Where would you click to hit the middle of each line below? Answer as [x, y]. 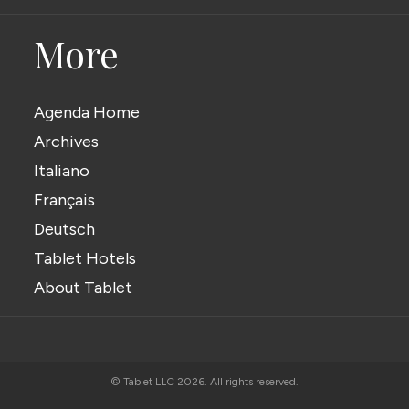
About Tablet [84, 288]
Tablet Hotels [85, 259]
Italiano [62, 171]
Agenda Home [87, 113]
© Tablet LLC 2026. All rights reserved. [204, 381]
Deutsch [65, 230]
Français [65, 200]
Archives [67, 142]
